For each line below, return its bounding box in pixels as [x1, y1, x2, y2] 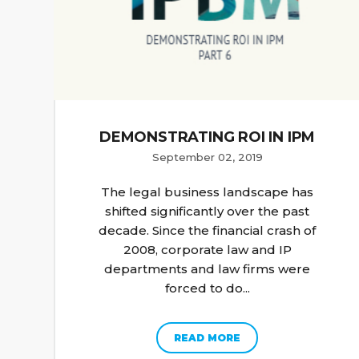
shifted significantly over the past [105, 204, 310, 220]
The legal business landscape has [101, 184, 314, 200]
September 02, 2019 [151, 151, 263, 164]
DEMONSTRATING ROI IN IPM [99, 128, 316, 147]
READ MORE [174, 332, 241, 345]
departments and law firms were [104, 261, 311, 277]
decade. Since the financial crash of [99, 223, 317, 239]
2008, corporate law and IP [123, 242, 292, 258]
